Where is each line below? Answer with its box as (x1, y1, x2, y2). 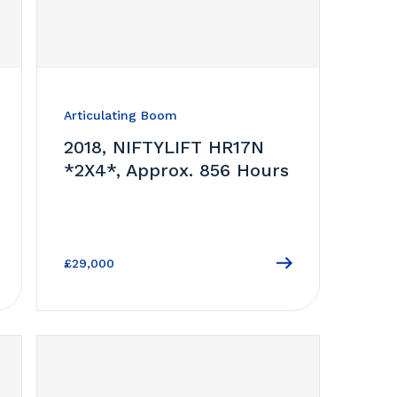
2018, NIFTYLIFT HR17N (63, 136, 264, 158)
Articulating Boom (63, 107, 177, 122)
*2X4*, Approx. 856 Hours (63, 159, 289, 181)
